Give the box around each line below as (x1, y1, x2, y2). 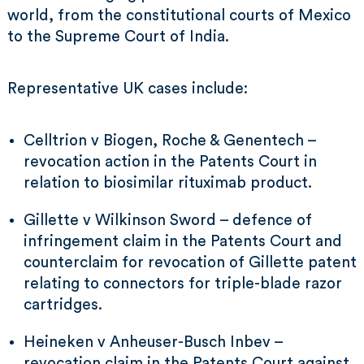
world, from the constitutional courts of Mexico (7, 8, 351, 24)
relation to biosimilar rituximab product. (24, 175, 312, 191)
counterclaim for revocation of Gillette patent (24, 255, 357, 271)
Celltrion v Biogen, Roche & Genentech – (24, 133, 316, 149)
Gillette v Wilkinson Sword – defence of (24, 213, 312, 228)
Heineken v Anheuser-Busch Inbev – (24, 335, 283, 350)
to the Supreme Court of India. (7, 29, 229, 45)
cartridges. (24, 297, 102, 313)
